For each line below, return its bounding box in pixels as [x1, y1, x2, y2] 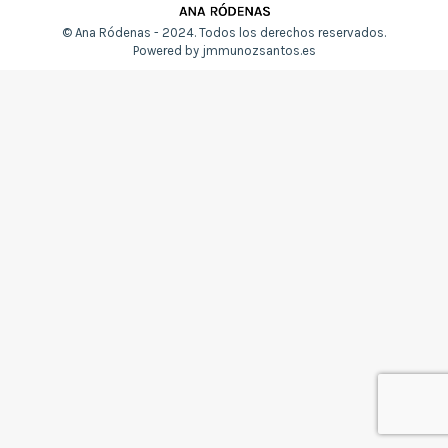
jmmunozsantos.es [201, 43, 316, 58]
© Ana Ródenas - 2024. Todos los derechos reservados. [62, 25, 386, 40]
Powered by [132, 43, 202, 58]
